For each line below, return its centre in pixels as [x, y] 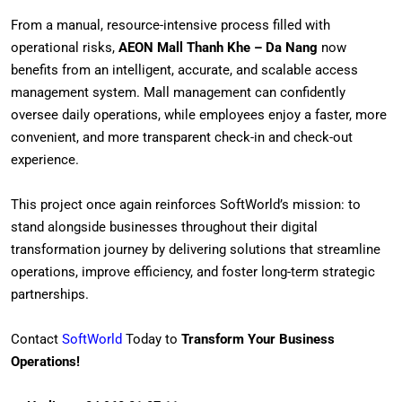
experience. [45, 159]
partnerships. [50, 294]
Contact [36, 339]
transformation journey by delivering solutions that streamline [196, 249]
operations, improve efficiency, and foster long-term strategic [193, 271]
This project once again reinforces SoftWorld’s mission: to [186, 204]
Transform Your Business [258, 339]
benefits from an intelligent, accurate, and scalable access [184, 70]
